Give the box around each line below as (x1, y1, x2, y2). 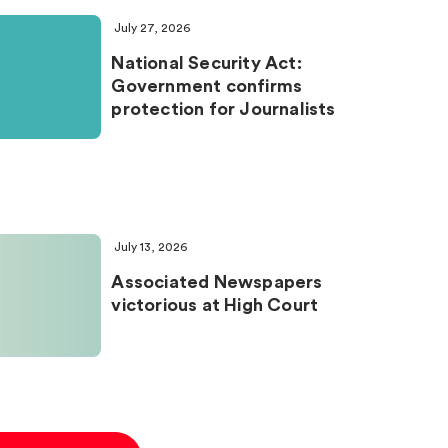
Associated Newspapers (111, 272, 323, 291)
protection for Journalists (111, 100, 336, 118)
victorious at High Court (111, 295, 319, 314)
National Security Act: (111, 54, 302, 72)
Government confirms (111, 77, 303, 95)
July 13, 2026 (114, 240, 188, 253)
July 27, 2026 (114, 22, 191, 34)
